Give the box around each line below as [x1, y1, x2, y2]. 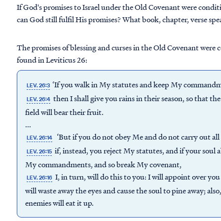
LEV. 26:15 [27, 147, 52, 155]
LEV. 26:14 [27, 134, 53, 142]
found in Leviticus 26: [17, 54, 87, 65]
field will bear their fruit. [25, 107, 104, 117]
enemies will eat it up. [25, 197, 94, 208]
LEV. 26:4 [27, 95, 51, 103]
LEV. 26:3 [27, 81, 50, 89]
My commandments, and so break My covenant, [25, 159, 182, 170]
